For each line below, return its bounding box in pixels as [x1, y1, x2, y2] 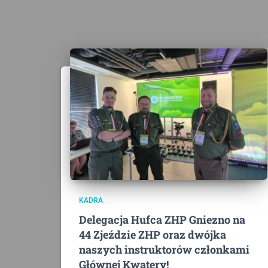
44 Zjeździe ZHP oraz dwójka [79, 227, 226, 242]
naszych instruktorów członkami [79, 242, 249, 257]
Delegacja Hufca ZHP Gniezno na [79, 212, 245, 227]
